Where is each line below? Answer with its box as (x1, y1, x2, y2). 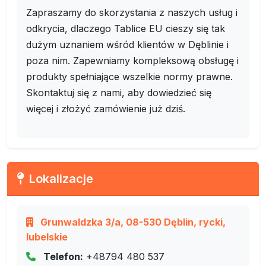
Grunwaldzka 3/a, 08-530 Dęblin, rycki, (38, 216, 226, 228)
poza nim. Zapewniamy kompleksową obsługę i (26, 55, 239, 66)
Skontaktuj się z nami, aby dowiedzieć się (26, 87, 211, 99)
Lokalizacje (29, 172, 93, 186)
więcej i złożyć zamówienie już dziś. (26, 103, 185, 115)
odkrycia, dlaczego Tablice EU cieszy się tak (26, 23, 225, 34)
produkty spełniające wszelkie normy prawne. (26, 71, 233, 83)
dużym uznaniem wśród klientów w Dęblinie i (26, 39, 229, 50)
